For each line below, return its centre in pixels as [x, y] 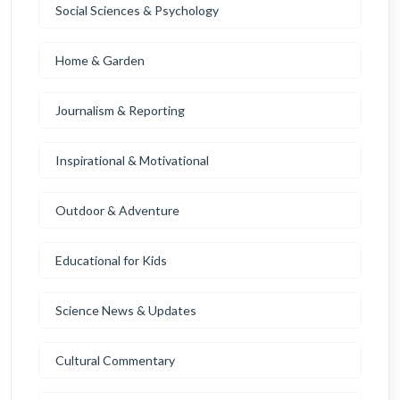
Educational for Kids [111, 260]
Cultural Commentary [115, 360]
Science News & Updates [126, 310]
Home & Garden [100, 60]
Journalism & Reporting [120, 110]
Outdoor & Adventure [117, 210]
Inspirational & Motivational [132, 160]
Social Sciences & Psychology [137, 10]
